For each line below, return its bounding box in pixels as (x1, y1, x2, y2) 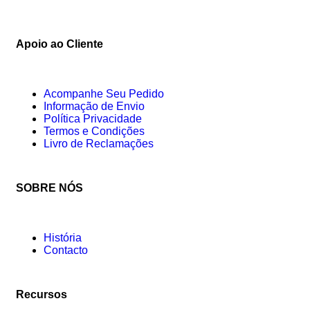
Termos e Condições (44, 125, 145, 137)
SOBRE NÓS (16, 181, 83, 194)
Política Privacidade (44, 112, 142, 125)
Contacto (44, 244, 88, 256)
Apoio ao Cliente (16, 37, 103, 50)
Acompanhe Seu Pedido (44, 87, 164, 100)
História (44, 231, 82, 244)
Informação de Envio (44, 100, 145, 112)
